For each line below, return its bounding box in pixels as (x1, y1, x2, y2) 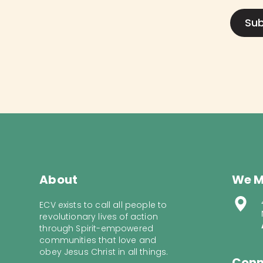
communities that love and (39, 234, 157, 247)
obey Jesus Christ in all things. (39, 246, 168, 258)
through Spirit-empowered (39, 222, 154, 235)
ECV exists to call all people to (39, 199, 167, 211)
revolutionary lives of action (39, 211, 158, 223)
